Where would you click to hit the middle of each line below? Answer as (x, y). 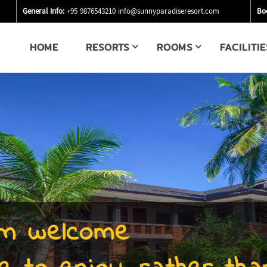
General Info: (44, 12)
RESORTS (108, 47)
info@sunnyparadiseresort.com (169, 12)
